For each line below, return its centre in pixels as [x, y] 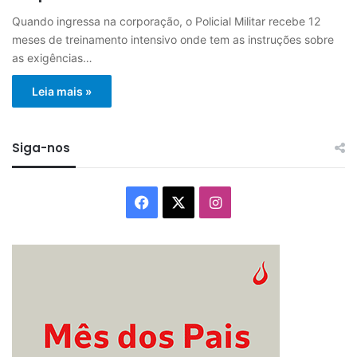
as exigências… [52, 58]
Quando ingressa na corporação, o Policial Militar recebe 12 [166, 22]
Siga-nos [41, 148]
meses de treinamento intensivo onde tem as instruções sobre [173, 40]
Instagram [255, 202]
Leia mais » [62, 92]
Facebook [182, 202]
